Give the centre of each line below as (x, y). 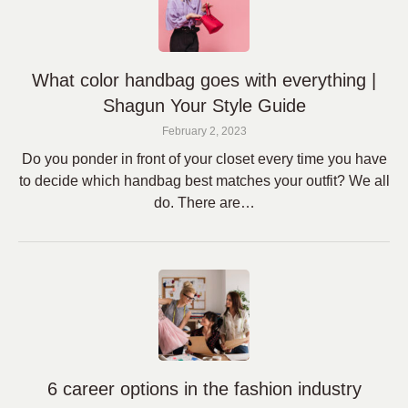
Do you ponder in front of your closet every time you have (204, 159)
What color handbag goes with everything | (204, 80)
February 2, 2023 (204, 131)
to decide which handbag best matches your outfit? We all (204, 181)
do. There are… (204, 203)
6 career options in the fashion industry (204, 389)
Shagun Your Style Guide (204, 106)
